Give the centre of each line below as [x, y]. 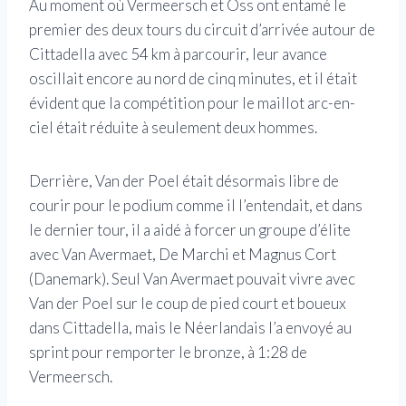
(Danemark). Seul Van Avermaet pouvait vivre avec [192, 278]
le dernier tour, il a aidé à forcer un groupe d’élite [190, 229]
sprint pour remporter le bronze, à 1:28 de [168, 352]
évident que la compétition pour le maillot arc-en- [192, 102]
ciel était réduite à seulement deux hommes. [173, 127]
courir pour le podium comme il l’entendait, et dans [196, 205]
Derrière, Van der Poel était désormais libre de [184, 180]
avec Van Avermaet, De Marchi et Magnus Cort [183, 254]
